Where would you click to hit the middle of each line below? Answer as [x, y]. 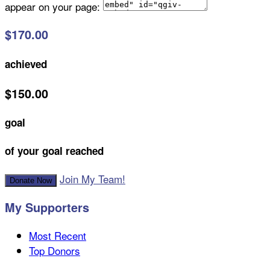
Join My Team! [93, 179]
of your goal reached [54, 150]
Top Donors [55, 251]
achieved [26, 64]
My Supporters [47, 208]
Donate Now [31, 181]
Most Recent [58, 236]
